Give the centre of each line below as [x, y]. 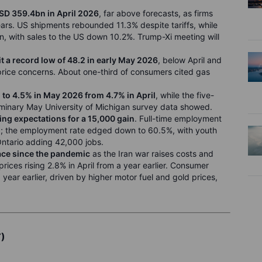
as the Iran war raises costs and [152, 154]
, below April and [190, 60]
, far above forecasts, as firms [156, 13]
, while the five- [185, 95]
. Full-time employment [178, 118]
